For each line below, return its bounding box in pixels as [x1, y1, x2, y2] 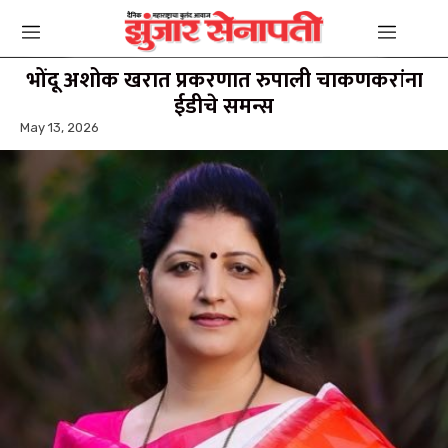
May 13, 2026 [20, 120, 99, 136]
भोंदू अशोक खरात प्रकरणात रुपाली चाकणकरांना [25, 62, 423, 100]
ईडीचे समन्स [174, 88, 274, 126]
